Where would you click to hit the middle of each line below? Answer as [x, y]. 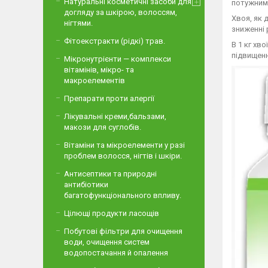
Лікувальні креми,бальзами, [115, 116]
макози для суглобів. [103, 127]
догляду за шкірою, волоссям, [121, 12]
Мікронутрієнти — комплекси [118, 59]
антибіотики [86, 185]
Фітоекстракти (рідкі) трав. [115, 41]
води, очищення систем [107, 242]
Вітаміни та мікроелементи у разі [124, 145]
